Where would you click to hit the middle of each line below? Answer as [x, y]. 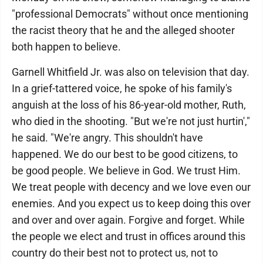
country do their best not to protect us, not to [115, 253]
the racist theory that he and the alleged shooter [123, 30]
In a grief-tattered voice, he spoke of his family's [122, 88]
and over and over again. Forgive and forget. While [128, 220]
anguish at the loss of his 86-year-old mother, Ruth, [129, 105]
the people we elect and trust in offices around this [129, 236]
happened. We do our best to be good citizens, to [125, 154]
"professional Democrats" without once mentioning [130, 14]
